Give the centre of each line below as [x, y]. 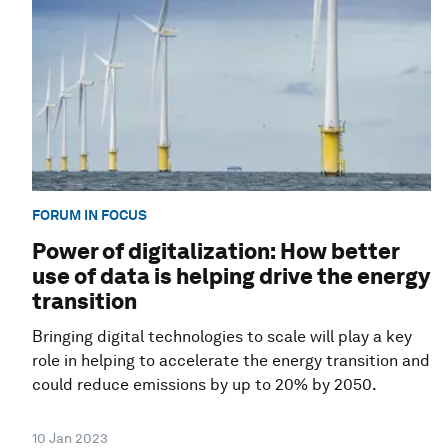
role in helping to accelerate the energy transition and [231, 361]
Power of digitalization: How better [215, 251]
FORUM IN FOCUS [89, 214]
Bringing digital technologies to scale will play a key [222, 337]
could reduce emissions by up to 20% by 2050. [204, 385]
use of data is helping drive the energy [231, 276]
